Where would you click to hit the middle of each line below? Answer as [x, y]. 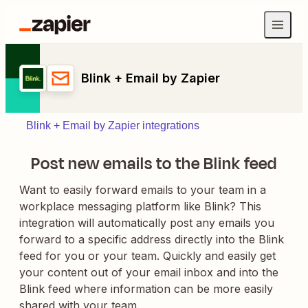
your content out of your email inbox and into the [149, 272]
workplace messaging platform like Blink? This [140, 206]
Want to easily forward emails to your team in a [143, 190]
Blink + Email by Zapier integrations [113, 125]
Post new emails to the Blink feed [154, 164]
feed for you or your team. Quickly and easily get [147, 256]
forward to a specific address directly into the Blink [152, 239]
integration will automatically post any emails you [147, 223]
